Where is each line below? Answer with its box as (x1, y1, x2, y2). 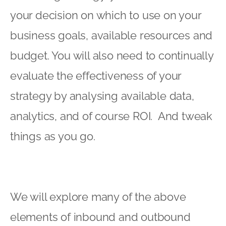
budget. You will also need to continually (10, 48, 213, 62)
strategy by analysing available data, (10, 89, 194, 102)
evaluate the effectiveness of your (10, 69, 182, 82)
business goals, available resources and (10, 28, 213, 42)
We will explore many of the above (10, 190, 186, 203)
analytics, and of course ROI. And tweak (10, 109, 212, 123)
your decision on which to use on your (10, 8, 201, 22)
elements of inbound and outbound (10, 210, 191, 223)
